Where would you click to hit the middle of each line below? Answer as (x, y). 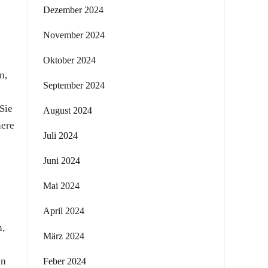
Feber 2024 (65, 261)
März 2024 (64, 236)
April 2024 (64, 211)
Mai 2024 (61, 186)
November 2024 (74, 35)
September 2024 (74, 85)
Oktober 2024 (69, 60)
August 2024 (68, 110)
